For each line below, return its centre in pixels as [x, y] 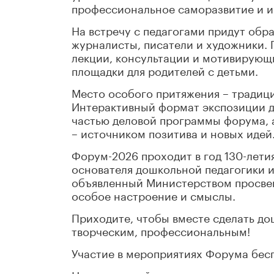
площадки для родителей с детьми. [165, 70]
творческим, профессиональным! [161, 230]
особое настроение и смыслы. [154, 195]
